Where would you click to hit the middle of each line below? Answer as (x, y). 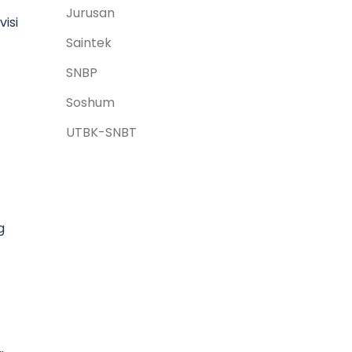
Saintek (88, 43)
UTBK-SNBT (101, 132)
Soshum (90, 103)
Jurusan (90, 13)
